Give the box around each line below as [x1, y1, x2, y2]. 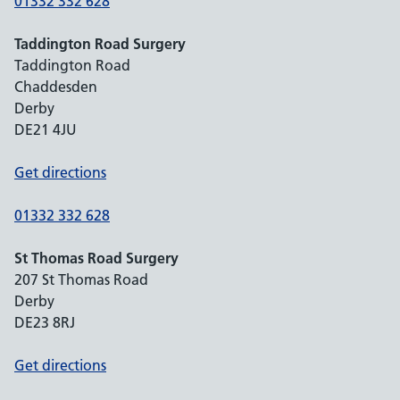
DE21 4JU [14, 121, 77, 138]
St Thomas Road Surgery [14, 249, 179, 267]
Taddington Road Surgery [14, 35, 186, 53]
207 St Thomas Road [14, 271, 148, 288]
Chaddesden [14, 78, 97, 96]
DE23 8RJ [14, 313, 75, 331]
